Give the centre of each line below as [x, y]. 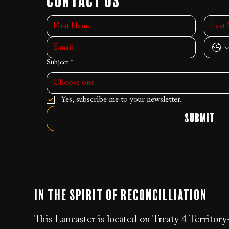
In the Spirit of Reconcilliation [121, 196]
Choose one [74, 83]
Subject [58, 63]
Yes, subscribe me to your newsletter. [122, 99]
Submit [200, 118]
